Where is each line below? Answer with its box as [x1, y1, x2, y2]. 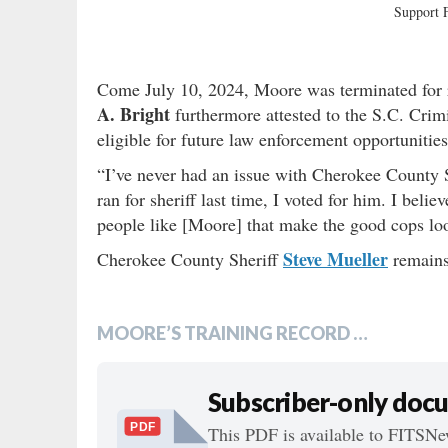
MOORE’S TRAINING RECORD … [97, 322, 368, 345]
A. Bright [97, 101, 170, 128]
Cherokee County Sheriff [97, 247, 283, 272]
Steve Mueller [283, 246, 388, 273]
